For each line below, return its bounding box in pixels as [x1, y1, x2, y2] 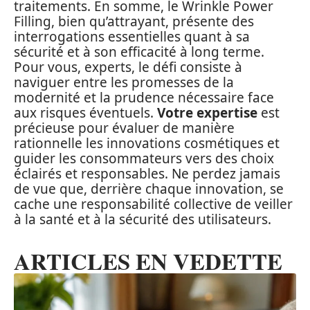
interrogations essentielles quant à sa [14, 28, 250, 46]
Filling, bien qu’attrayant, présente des [14, 12, 254, 30]
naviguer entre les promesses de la [14, 73, 234, 91]
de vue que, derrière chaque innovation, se [14, 180, 284, 198]
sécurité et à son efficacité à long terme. [14, 43, 264, 61]
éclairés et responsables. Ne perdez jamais [14, 165, 280, 183]
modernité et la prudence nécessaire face [14, 89, 274, 107]
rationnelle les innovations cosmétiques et [14, 134, 280, 152]
